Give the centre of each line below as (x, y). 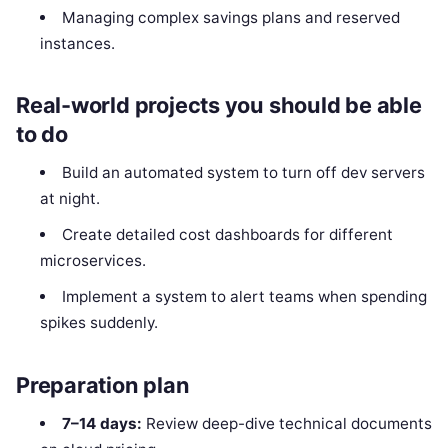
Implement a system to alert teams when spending (244, 297)
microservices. (93, 261)
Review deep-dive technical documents (286, 423)
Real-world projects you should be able (219, 105)
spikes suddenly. (99, 323)
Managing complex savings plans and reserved (230, 17)
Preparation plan (103, 384)
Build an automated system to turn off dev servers (243, 173)
